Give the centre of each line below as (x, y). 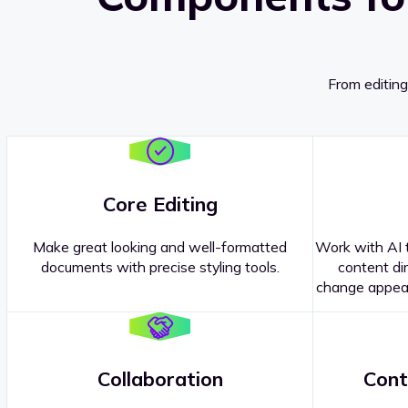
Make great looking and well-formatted (160, 246)
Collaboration (160, 379)
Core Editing (160, 203)
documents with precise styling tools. (160, 266)
